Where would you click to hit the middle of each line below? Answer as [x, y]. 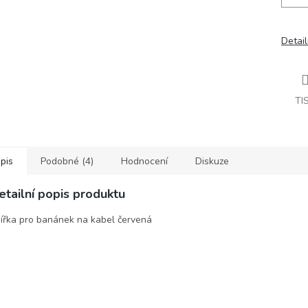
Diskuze [212, 161]
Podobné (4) [67, 161]
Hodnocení [144, 161]
